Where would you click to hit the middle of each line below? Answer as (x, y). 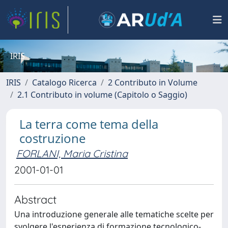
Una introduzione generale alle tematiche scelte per (114, 214)
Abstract (35, 199)
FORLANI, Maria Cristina (72, 153)
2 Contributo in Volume (153, 82)
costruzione (52, 138)
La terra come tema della (89, 124)
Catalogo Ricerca (64, 82)
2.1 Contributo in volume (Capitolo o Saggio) (102, 95)
